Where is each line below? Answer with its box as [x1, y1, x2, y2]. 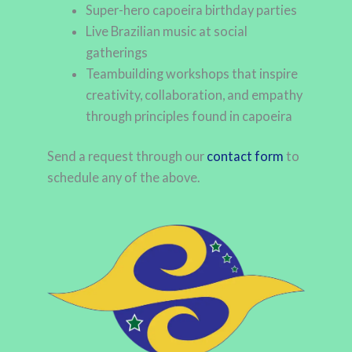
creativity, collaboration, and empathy [86, 86, 303, 102]
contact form [207, 148, 284, 164]
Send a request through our [47, 148, 207, 164]
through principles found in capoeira [86, 108, 293, 123]
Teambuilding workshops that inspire [86, 65, 299, 81]
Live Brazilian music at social [86, 23, 248, 38]
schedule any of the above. [47, 170, 200, 185]
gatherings [86, 44, 148, 60]
